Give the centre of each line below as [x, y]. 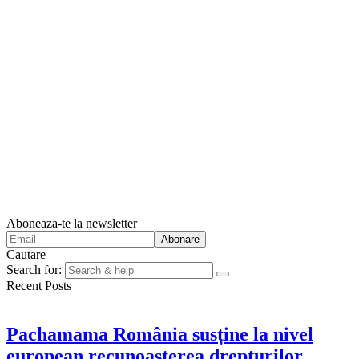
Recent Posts [39, 285]
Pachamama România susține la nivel [160, 334]
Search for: [34, 269]
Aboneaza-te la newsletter [72, 223]
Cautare [26, 254]
